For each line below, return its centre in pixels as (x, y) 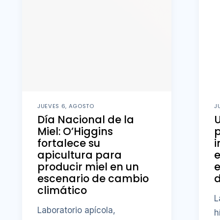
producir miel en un (88, 167)
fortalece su (69, 143)
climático (62, 191)
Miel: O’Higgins (75, 132)
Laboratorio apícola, (77, 210)
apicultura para (80, 155)
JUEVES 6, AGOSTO (66, 106)
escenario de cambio (93, 179)
